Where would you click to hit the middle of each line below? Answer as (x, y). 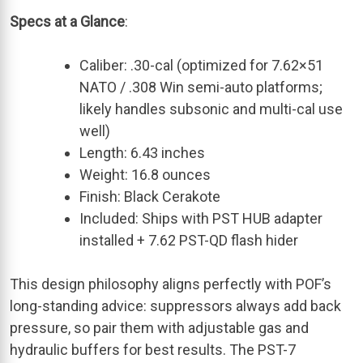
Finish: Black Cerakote (150, 196)
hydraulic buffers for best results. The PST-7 (153, 349)
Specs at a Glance (67, 21)
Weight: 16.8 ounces (145, 174)
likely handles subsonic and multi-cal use (211, 109)
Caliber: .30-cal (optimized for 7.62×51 (201, 65)
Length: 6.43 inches (142, 152)
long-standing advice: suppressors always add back (175, 305)
